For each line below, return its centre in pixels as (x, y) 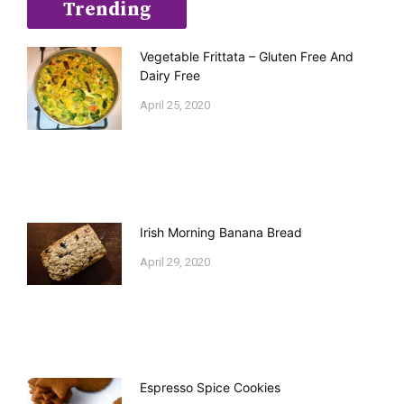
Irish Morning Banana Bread (221, 232)
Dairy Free (170, 76)
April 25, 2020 (175, 106)
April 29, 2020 (175, 262)
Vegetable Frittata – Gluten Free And (247, 57)
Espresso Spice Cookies (210, 388)
